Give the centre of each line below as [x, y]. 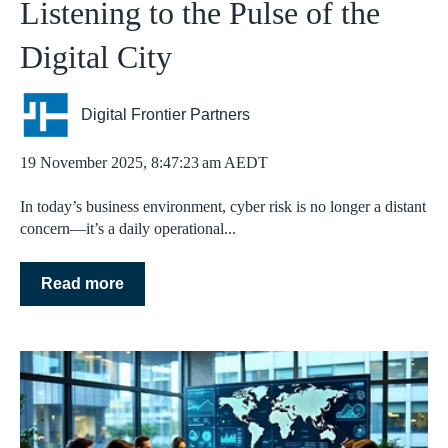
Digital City [96, 57]
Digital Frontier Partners [166, 115]
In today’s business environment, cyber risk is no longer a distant [223, 206]
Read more [82, 284]
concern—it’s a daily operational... [128, 228]
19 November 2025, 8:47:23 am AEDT [144, 162]
